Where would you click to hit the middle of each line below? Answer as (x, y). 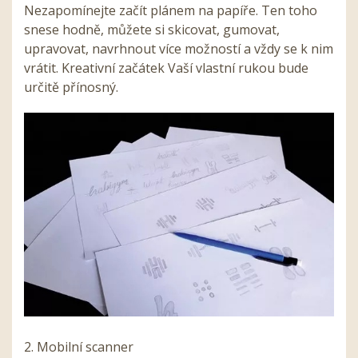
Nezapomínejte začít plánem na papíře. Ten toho (171, 11)
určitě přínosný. (71, 88)
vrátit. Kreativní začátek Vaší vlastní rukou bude (166, 68)
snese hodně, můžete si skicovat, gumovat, (152, 30)
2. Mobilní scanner (79, 346)
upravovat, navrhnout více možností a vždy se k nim (179, 49)
